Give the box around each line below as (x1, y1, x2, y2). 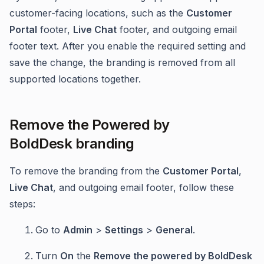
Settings (105, 224, 143, 236)
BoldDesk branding (9, 135, 134, 152)
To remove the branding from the (9, 165, 163, 177)
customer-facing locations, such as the (9, 7, 186, 19)
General (156, 224, 193, 236)
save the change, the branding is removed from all (9, 57, 235, 68)
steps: (9, 198, 35, 210)
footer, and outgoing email (117, 24, 237, 35)
